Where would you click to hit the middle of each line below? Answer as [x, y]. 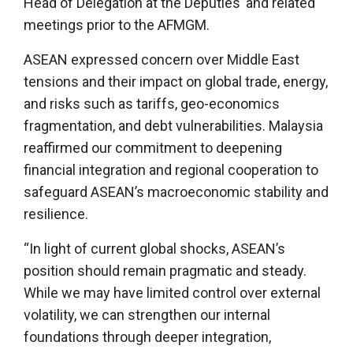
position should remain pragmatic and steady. [165, 270]
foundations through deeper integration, [147, 336]
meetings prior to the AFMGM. [117, 24]
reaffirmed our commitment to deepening [153, 147]
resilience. [56, 214]
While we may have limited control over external [172, 292]
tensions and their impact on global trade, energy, [176, 81]
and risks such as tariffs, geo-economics [152, 103]
